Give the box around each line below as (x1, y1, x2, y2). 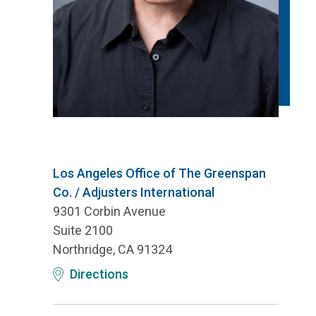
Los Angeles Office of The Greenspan (53, 166, 266, 181)
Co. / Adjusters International (53, 185, 214, 200)
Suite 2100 (53, 223, 113, 238)
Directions (70, 267, 128, 282)
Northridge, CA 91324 (53, 242, 172, 257)
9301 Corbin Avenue (53, 204, 166, 219)
